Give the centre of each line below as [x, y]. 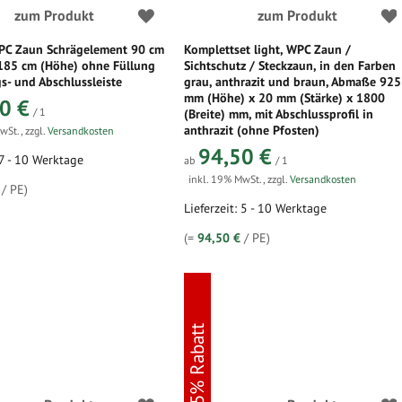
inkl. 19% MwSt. [226, 179]
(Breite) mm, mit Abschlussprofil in [279, 114]
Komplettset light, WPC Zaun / [268, 49]
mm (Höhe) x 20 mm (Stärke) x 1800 [285, 98]
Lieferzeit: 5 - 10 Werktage [256, 208]
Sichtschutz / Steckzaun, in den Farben [290, 66]
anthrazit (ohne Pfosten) [252, 130]
